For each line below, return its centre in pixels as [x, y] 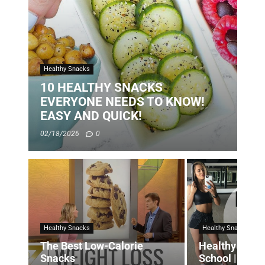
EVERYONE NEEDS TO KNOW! [122, 102]
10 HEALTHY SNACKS [101, 88]
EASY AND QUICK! [91, 116]
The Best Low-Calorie [91, 246]
